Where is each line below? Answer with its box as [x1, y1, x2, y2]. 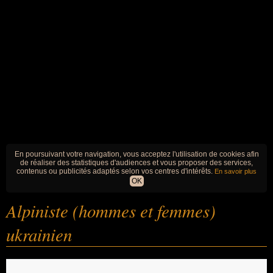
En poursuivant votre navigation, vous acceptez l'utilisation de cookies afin [14, 150, 259, 158]
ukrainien [6, 222, 72, 246]
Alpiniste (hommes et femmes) [6, 199, 216, 222]
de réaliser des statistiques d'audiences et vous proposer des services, [20, 158, 253, 167]
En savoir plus [214, 168, 257, 175]
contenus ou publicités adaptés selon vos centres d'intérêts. [16, 167, 214, 175]
